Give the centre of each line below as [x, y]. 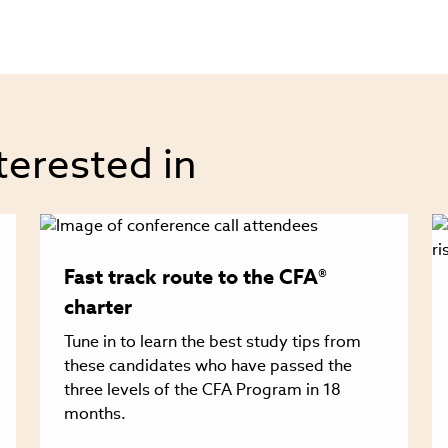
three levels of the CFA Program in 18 [203, 390]
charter [98, 307]
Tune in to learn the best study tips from [213, 342]
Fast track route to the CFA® [196, 277]
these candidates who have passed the [208, 366]
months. [95, 414]
